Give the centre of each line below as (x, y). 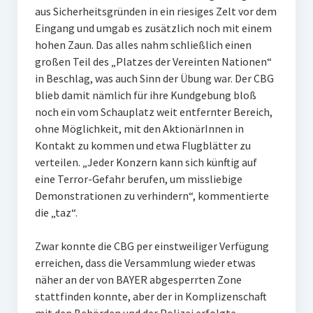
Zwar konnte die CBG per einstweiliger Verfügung (152, 246)
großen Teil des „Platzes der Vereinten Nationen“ (153, 61)
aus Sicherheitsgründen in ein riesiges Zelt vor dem (155, 11)
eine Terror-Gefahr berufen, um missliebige (138, 179)
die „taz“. (56, 212)
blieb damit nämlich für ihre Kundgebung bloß (145, 95)
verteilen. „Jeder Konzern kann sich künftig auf (146, 162)
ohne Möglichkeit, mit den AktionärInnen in (139, 129)
